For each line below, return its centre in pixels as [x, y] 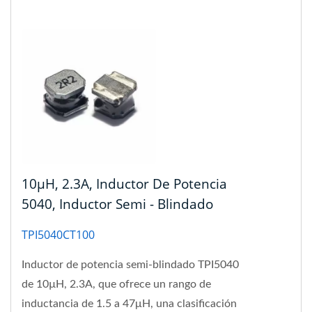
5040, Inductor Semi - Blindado [117, 204]
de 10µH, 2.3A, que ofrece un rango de [116, 284]
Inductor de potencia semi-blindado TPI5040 [130, 264]
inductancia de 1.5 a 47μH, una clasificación [129, 303]
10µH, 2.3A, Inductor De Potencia [124, 184]
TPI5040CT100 [58, 234]
